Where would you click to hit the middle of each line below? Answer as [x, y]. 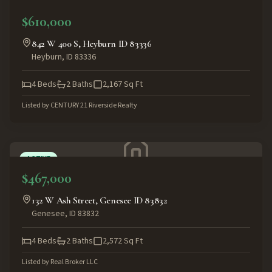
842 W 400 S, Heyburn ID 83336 [92, 44]
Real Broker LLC [74, 262]
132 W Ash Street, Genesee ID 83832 [100, 200]
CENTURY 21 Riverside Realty [94, 105]
